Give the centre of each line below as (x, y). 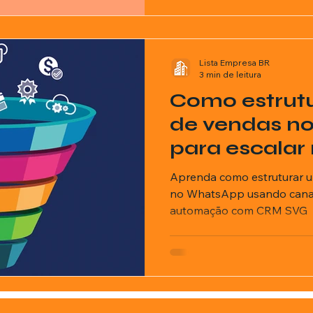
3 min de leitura (230, 74)
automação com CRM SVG (239, 210)
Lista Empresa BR (234, 63)
